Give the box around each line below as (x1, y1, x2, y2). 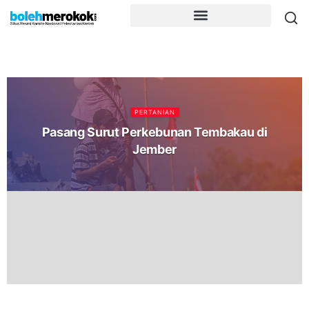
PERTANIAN (134, 108, 175, 116)
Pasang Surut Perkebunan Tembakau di (41, 124, 268, 139)
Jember (132, 141, 177, 157)
